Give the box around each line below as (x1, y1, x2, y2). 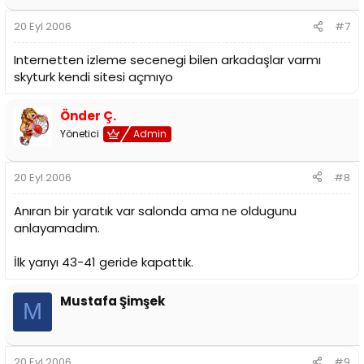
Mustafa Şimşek (60, 292, 165, 310)
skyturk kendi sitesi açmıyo (14, 68, 173, 86)
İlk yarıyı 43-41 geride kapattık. (14, 253, 193, 271)
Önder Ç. (60, 107, 116, 125)
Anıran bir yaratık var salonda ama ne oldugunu (14, 201, 297, 219)
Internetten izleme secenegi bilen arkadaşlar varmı (14, 51, 321, 69)
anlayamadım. (14, 219, 100, 236)
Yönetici (60, 127, 99, 141)
